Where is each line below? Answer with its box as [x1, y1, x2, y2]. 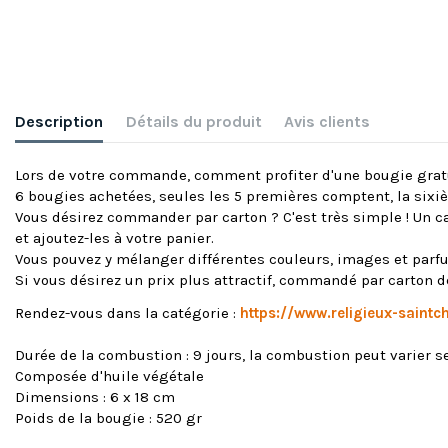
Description [15, 111, 103, 131]
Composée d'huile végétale [15, 367, 204, 386]
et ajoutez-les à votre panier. [15, 229, 214, 248]
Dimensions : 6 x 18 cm [15, 388, 175, 407]
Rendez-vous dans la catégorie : [15, 304, 240, 323]
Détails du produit [125, 111, 262, 131]
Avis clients [284, 111, 370, 131]
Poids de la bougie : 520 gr [15, 409, 202, 428]
